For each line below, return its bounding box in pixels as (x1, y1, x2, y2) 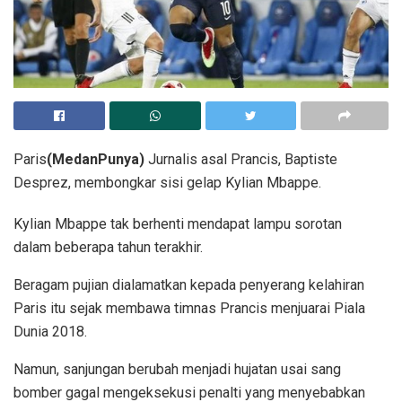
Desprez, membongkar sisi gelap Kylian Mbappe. (13, 174, 321, 192)
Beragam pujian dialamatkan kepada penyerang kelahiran (13, 276, 364, 294)
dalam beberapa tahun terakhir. (13, 239, 203, 257)
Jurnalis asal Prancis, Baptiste (144, 151, 337, 169)
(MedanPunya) (47, 151, 144, 169)
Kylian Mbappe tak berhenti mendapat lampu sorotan (13, 215, 342, 233)
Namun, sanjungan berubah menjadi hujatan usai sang (13, 361, 341, 379)
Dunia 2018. (13, 323, 87, 341)
